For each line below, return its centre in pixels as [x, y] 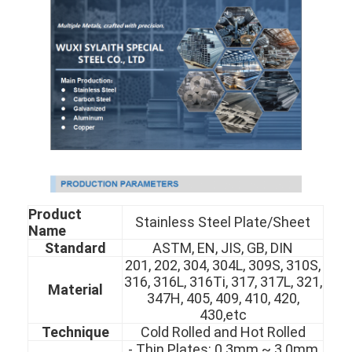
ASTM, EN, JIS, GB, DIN [223, 248]
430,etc [223, 315]
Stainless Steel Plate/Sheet [223, 222]
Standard [75, 248]
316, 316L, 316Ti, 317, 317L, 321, [223, 282]
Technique [75, 332]
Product [55, 214]
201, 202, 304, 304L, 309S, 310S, [223, 266]
